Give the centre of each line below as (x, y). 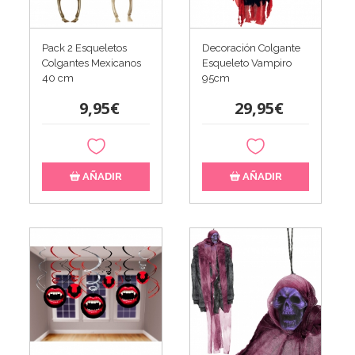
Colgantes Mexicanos (92, 63)
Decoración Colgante (251, 48)
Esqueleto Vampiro (246, 63)
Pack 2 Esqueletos (85, 48)
